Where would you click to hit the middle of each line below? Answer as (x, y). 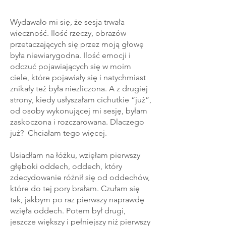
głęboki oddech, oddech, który (66, 166)
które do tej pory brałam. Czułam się (75, 188)
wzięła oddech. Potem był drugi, (68, 210)
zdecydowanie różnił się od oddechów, (80, 177)
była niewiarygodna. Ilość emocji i (70, 55)
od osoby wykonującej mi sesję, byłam (79, 110)
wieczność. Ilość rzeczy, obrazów (68, 33)
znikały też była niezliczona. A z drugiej (79, 88)
